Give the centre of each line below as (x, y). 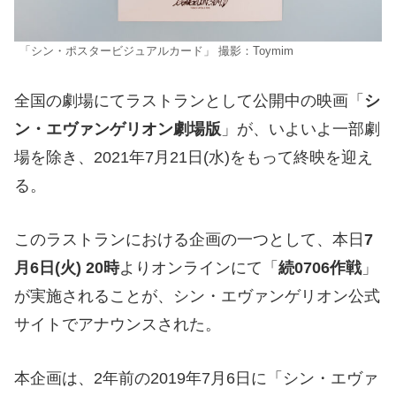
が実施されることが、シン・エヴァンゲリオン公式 (197, 296)
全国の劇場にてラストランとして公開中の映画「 (189, 101)
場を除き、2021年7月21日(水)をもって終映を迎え (194, 158)
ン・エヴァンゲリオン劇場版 (118, 129)
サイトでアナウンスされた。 (118, 324)
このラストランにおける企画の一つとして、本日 (189, 239)
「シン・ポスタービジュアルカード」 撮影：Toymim (156, 52)
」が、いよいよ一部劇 (301, 129)
